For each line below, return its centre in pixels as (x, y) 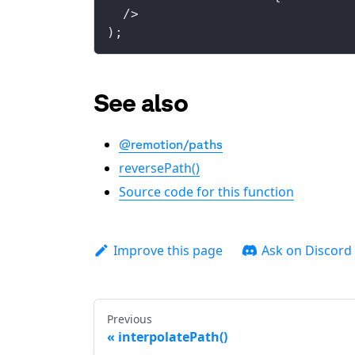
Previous (130, 319)
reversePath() (159, 168)
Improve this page (168, 250)
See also (141, 101)
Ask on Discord (306, 250)
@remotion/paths (171, 144)
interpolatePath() (173, 336)
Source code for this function (206, 191)
